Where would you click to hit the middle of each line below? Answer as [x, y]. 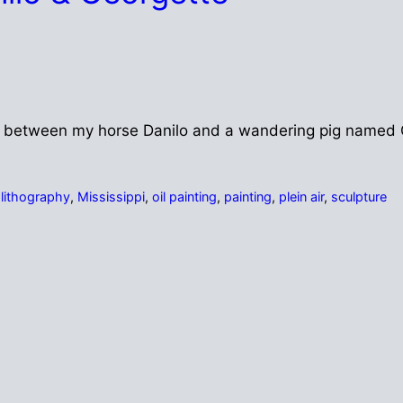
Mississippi [111, 196]
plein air [301, 196]
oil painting [184, 196]
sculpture [358, 196]
